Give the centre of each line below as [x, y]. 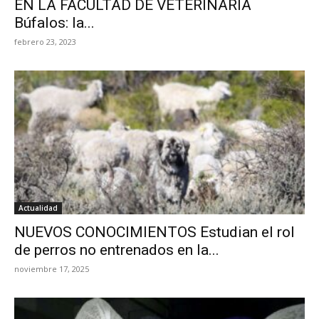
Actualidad [38, 208]
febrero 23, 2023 [45, 42]
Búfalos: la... [54, 23]
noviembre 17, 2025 [52, 268]
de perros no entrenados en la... [117, 250]
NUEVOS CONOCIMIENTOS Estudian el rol [155, 232]
